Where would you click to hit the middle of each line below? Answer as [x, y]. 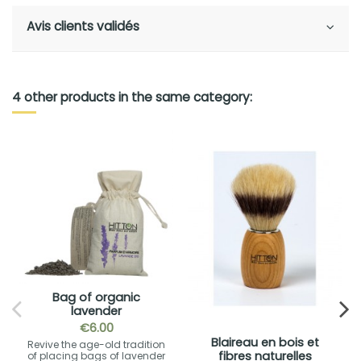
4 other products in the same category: [132, 98]
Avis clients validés [83, 27]
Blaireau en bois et [265, 342]
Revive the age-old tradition [96, 345]
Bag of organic [96, 297]
